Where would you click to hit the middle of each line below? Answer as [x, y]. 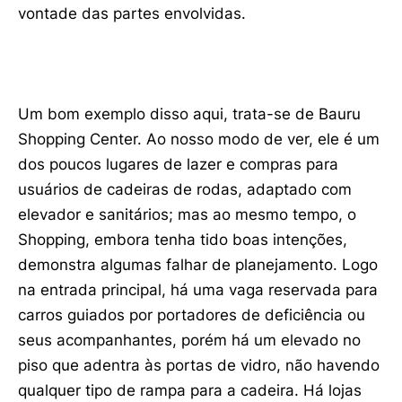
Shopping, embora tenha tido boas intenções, [183, 239]
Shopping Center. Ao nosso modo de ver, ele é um [199, 139]
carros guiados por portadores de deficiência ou [192, 315]
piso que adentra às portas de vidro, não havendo [199, 365]
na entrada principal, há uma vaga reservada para [198, 289]
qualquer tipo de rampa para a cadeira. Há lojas [190, 390]
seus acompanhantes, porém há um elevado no [189, 340]
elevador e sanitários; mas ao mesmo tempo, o [187, 214]
